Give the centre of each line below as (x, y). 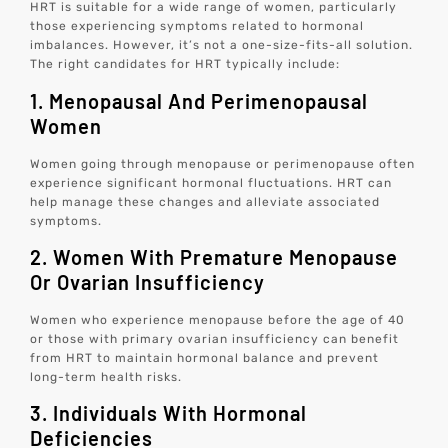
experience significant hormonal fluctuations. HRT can (211, 182)
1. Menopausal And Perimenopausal (199, 100)
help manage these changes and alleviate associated (205, 201)
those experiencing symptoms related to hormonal (197, 26)
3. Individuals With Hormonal (169, 413)
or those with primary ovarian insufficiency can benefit (215, 339)
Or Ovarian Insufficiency (148, 282)
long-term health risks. (106, 377)
